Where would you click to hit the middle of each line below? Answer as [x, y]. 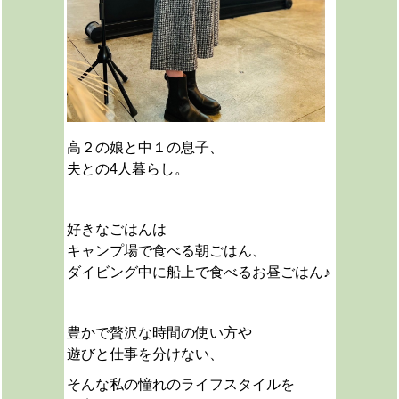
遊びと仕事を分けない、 [145, 354]
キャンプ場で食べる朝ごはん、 [166, 251]
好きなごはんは [116, 229]
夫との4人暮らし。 [127, 169]
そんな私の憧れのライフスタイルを [180, 384]
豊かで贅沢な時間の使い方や [159, 333]
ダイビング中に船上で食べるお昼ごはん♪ [198, 272]
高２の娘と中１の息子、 [145, 147]
